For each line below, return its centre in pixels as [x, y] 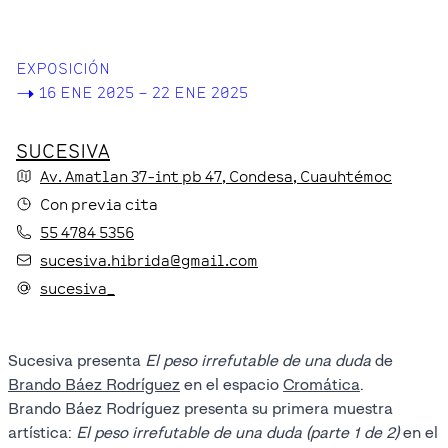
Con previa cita [99, 203]
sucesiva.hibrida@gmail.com [149, 259]
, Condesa [257, 175]
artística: [42, 432]
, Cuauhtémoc [342, 175]
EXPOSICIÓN [63, 67]
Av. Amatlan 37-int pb [121, 175]
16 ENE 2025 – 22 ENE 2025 [143, 91]
